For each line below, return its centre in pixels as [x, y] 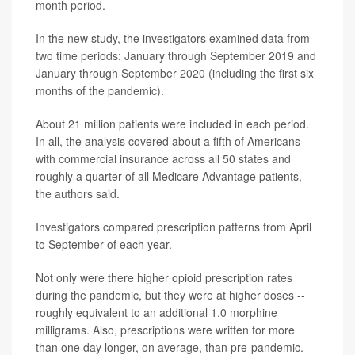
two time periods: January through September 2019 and [176, 56]
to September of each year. [104, 244]
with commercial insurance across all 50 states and [163, 159]
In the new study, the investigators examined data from [173, 38]
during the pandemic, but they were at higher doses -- [170, 295]
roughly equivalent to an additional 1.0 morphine [157, 313]
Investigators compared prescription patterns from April [174, 227]
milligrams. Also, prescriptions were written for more [165, 330]
